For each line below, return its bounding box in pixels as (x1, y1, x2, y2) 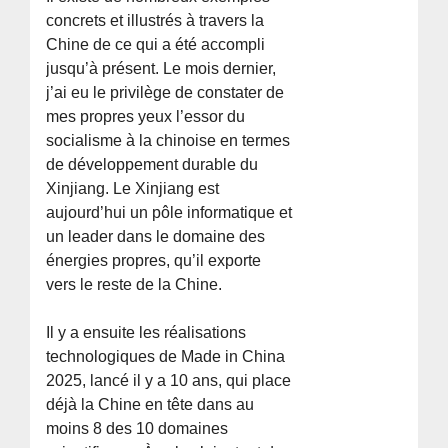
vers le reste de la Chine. (46, 275, 223, 293)
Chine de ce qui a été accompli (46, 35, 266, 53)
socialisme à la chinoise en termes (46, 131, 291, 149)
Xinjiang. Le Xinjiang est (46, 179, 220, 197)
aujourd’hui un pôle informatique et (46, 203, 293, 221)
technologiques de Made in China (46, 347, 286, 365)
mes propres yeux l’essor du (46, 107, 246, 125)
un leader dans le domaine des (46, 227, 266, 245)
